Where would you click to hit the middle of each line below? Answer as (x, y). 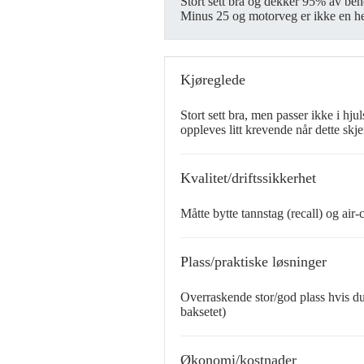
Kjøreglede (213, 80)
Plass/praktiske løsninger (253, 262)
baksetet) (203, 312)
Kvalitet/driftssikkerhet (248, 178)
